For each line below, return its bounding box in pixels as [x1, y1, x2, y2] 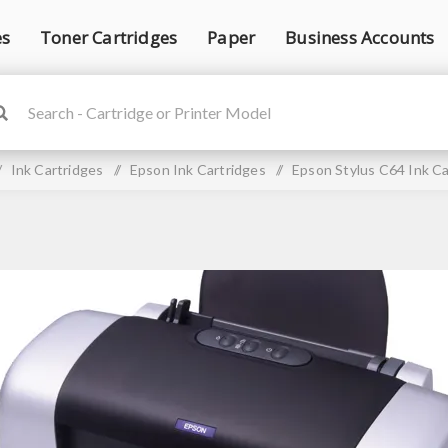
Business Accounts [285, 26, 435, 49]
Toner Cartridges [40, 26, 178, 49]
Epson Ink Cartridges [129, 161, 266, 178]
